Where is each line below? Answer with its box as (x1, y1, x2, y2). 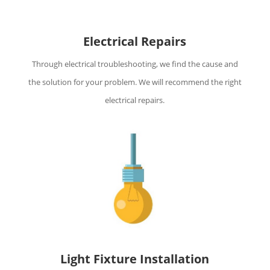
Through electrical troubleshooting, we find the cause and (31, 58, 238, 70)
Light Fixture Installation (60, 251, 210, 268)
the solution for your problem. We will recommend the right (28, 77, 242, 88)
